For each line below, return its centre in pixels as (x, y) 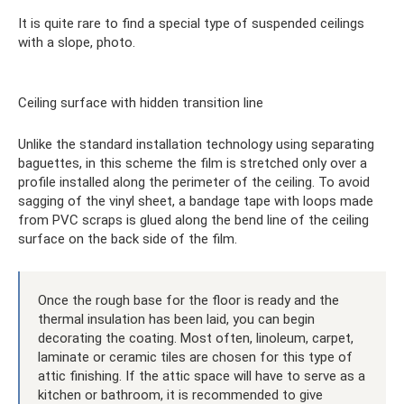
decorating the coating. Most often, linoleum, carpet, (196, 338)
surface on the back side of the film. (128, 239)
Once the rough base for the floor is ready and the (188, 300)
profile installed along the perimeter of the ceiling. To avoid (194, 182)
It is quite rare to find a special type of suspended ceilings (191, 23)
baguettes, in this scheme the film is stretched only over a (193, 163)
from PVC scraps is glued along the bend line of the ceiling (193, 220)
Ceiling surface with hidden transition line (141, 102)
